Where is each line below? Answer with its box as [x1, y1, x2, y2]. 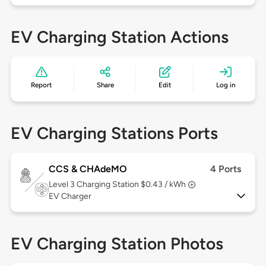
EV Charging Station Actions [10, 27, 229, 47]
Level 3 [48, 179, 77, 190]
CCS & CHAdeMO [48, 163, 127, 175]
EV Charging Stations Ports [10, 123, 218, 144]
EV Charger [48, 191, 91, 202]
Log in [216, 81, 235, 90]
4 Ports [210, 163, 242, 175]
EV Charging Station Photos [10, 233, 223, 254]
